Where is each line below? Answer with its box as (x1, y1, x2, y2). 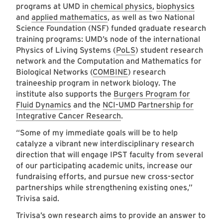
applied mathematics (31, 12, 108, 22)
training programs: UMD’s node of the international (16, 34, 200, 44)
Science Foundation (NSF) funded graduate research (16, 23, 206, 33)
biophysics (156, 1, 195, 11)
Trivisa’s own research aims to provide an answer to (16, 211, 206, 221)
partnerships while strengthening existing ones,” (16, 183, 193, 193)
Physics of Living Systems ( (16, 45, 116, 55)
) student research (135, 45, 203, 55)
